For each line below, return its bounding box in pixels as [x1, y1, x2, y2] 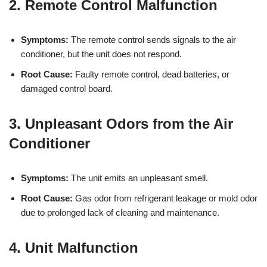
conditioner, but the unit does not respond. [21, 48, 182, 59]
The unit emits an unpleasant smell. [69, 172, 208, 183]
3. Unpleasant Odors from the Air [9, 115, 233, 132]
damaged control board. [21, 83, 113, 94]
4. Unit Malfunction [9, 239, 138, 256]
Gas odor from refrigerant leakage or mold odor [73, 193, 257, 203]
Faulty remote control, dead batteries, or [73, 69, 229, 79]
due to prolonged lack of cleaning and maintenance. [21, 207, 219, 218]
